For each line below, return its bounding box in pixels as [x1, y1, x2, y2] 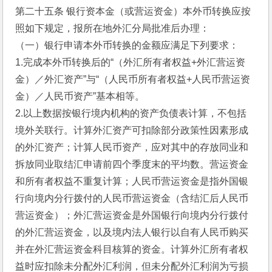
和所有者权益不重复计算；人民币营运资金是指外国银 [15, 176, 249, 186]
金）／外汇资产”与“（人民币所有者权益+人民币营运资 [15, 74, 251, 84]
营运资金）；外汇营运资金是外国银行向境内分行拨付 [15, 210, 249, 220]
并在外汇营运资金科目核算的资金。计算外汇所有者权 [15, 244, 249, 254]
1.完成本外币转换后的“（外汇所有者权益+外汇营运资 [15, 57, 246, 67]
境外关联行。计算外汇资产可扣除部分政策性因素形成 [15, 125, 249, 135]
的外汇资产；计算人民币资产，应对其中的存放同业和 [15, 142, 249, 152]
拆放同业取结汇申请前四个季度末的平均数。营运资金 [15, 159, 249, 169]
